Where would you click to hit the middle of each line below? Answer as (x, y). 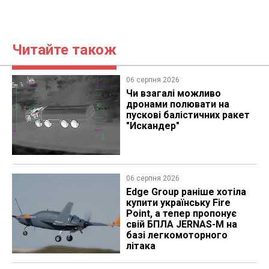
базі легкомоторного (177, 235)
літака (141, 246)
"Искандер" (153, 125)
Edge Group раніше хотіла (186, 192)
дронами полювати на (177, 104)
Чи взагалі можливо (173, 93)
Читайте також (64, 50)
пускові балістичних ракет (188, 115)
